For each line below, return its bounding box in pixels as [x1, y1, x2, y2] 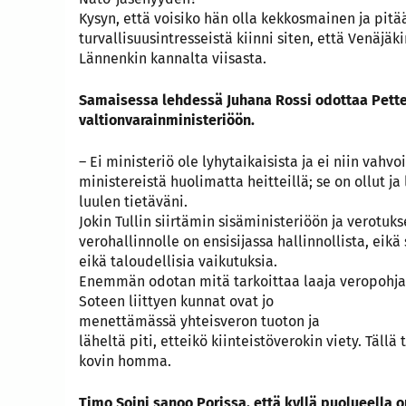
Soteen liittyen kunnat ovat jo [79, 292, 274, 310]
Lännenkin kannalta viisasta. [79, 49, 266, 67]
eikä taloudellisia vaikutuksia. [79, 252, 277, 270]
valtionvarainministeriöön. [79, 111, 255, 129]
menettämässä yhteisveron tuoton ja [79, 312, 320, 330]
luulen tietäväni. [79, 192, 188, 210]
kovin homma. [79, 352, 171, 370]
